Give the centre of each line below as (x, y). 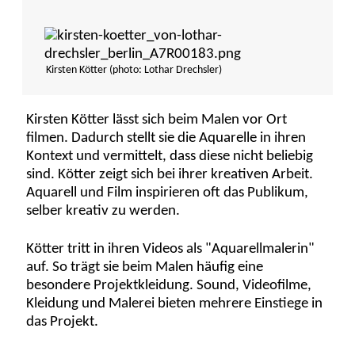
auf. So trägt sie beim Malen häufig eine (145, 267)
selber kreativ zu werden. (103, 211)
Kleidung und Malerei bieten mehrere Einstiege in (175, 303)
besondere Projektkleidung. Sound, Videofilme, (169, 285)
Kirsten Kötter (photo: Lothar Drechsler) (134, 71)
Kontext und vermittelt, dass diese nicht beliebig (170, 156)
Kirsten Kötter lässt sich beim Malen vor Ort (157, 120)
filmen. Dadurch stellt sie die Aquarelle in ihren (166, 138)
